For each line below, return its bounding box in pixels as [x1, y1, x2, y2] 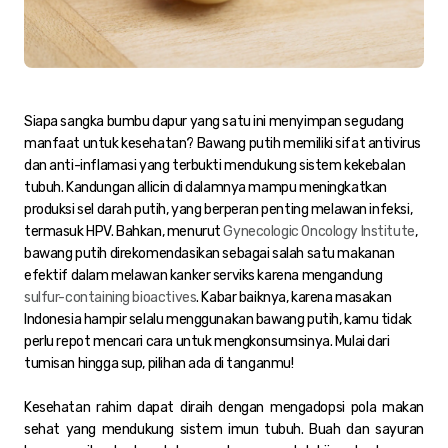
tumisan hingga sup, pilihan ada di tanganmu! [24, 354, 297, 372]
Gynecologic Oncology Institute [223, 222, 415, 240]
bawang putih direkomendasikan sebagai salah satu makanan [24, 244, 395, 262]
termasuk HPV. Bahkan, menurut [24, 222, 224, 240]
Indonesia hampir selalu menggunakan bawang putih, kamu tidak [24, 310, 412, 328]
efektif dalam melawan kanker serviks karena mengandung [24, 266, 383, 284]
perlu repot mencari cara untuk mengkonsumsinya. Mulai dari [24, 332, 390, 350]
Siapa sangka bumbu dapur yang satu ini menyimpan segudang [24, 112, 405, 130]
